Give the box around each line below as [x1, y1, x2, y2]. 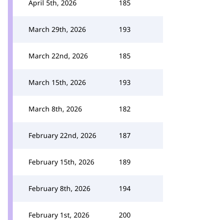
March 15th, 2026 [28, 78, 86, 87]
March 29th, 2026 [28, 25, 86, 34]
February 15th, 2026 [28, 157, 94, 166]
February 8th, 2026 [28, 184, 90, 193]
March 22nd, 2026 [28, 51, 88, 60]
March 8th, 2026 [28, 104, 82, 113]
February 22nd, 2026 [28, 131, 96, 140]
